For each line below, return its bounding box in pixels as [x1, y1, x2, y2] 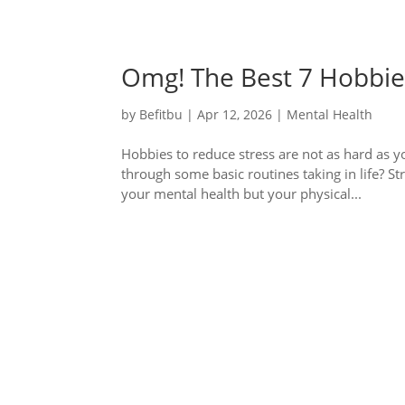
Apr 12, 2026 [197, 105, 273, 123]
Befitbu [139, 105, 184, 123]
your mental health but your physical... [121, 184, 363, 202]
